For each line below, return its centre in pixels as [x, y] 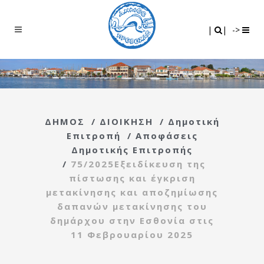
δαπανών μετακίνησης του [132, 206]
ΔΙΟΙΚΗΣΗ [126, 121]
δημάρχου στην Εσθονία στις [132, 220]
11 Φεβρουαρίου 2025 [132, 234]
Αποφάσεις [166, 135]
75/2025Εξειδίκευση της [138, 164]
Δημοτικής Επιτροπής [132, 149]
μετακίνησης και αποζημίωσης [132, 192]
